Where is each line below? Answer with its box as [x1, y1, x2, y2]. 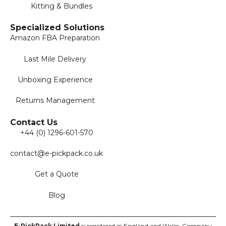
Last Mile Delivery [24, 54, 86, 64]
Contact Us [10, 117, 58, 127]
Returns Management [15, 96, 95, 105]
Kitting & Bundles [31, 1, 92, 11]
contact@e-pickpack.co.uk [10, 149, 103, 158]
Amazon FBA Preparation [10, 33, 100, 43]
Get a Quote [34, 169, 79, 179]
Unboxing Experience [17, 75, 93, 84]
